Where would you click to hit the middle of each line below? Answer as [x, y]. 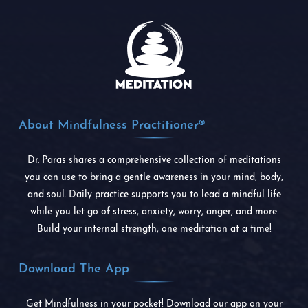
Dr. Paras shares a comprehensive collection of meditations [154, 161]
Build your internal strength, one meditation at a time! [154, 229]
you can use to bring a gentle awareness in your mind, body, [154, 178]
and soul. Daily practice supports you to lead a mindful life [154, 195]
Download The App [74, 269]
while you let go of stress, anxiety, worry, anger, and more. [154, 212]
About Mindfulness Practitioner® [112, 125]
